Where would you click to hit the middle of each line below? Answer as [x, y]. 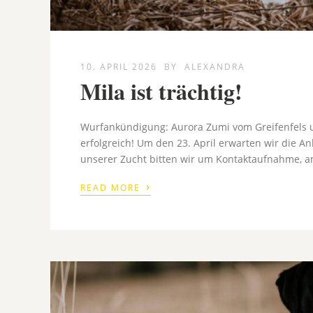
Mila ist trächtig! [162, 92]
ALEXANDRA [215, 67]
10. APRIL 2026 [119, 67]
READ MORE [112, 188]
